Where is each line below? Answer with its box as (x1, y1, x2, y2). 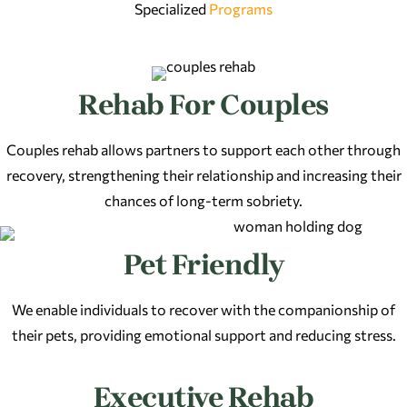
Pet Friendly (123, 247, 284, 282)
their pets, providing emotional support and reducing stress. (11, 325, 396, 343)
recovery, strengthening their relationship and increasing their (5, 165, 402, 184)
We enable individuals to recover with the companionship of (12, 300, 395, 318)
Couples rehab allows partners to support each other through (6, 140, 401, 158)
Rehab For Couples (78, 87, 329, 122)
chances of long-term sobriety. (104, 191, 303, 209)
